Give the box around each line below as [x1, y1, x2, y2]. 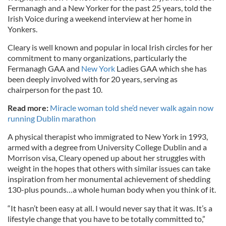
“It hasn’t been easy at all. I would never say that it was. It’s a [8, 203, 212, 213]
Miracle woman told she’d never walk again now [50, 103, 213, 112]
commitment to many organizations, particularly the [8, 53, 187, 63]
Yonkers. [8, 24, 37, 34]
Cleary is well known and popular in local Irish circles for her [8, 42, 212, 52]
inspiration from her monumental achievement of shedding [8, 174, 210, 184]
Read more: [8, 103, 48, 112]
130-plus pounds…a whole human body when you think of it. [8, 185, 216, 194]
